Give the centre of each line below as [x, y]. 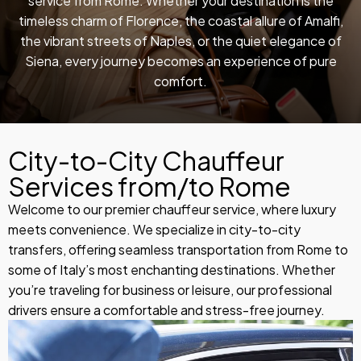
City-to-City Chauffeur [146, 160]
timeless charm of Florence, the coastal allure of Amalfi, [180, 21]
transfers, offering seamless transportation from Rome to [178, 249]
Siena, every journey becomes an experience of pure [180, 61]
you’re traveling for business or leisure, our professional [170, 290]
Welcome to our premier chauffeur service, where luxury [172, 209]
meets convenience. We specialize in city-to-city [154, 229]
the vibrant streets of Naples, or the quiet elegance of [180, 41]
